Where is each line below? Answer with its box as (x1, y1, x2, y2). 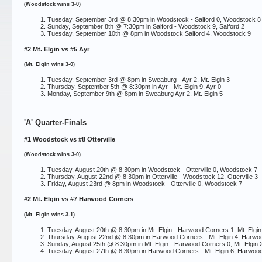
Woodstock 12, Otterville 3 (183, 173, 258, 180)
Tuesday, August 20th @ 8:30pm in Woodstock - (47, 166, 186, 173)
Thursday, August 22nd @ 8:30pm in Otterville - (47, 173, 183, 180)
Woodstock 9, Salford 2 (178, 23, 244, 30)
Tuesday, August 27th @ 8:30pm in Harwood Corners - (47, 247, 205, 254)
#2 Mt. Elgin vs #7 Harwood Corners (24, 195, 133, 203)
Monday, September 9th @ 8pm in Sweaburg (47, 90, 175, 98)
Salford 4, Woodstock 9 (185, 30, 251, 37)
